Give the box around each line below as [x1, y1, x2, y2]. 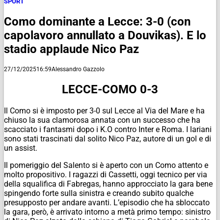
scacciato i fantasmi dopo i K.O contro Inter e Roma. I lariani [4, 125, 212, 135]
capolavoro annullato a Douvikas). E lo [4, 28, 206, 42]
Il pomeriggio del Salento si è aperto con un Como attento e [4, 161, 208, 170]
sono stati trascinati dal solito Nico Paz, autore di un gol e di [4, 134, 211, 144]
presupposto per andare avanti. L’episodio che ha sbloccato [4, 198, 210, 208]
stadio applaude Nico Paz [4, 42, 139, 56]
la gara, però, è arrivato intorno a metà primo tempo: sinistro [4, 207, 211, 217]
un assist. [4, 143, 37, 153]
